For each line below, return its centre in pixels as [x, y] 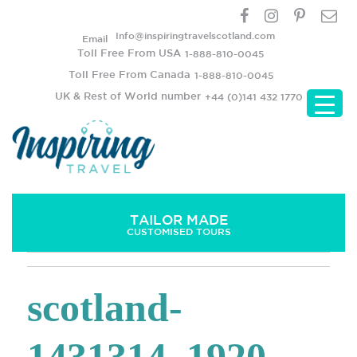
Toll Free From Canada [129, 75]
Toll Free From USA [129, 53]
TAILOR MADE [178, 219]
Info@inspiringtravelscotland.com [195, 35]
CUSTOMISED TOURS [178, 231]
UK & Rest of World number [127, 96]
